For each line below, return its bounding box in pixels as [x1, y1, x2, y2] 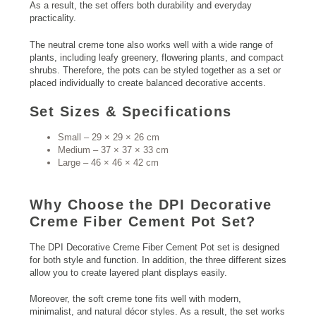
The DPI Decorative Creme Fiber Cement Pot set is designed [30, 241, 279, 253]
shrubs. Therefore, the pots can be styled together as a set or [30, 64, 281, 75]
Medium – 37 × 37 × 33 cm [58, 145, 169, 156]
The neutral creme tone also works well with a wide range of [30, 39, 273, 50]
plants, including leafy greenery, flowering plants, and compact [30, 51, 284, 63]
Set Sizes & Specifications [30, 104, 232, 120]
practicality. [30, 13, 76, 24]
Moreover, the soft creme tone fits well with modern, [30, 293, 241, 305]
